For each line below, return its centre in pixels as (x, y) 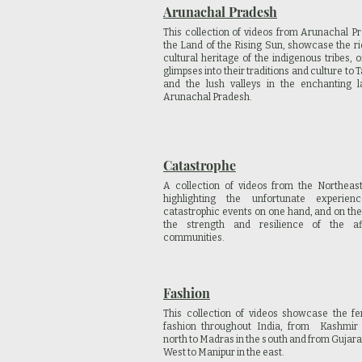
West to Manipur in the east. (224, 352)
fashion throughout (210, 326)
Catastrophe (200, 165)
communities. (195, 238)
